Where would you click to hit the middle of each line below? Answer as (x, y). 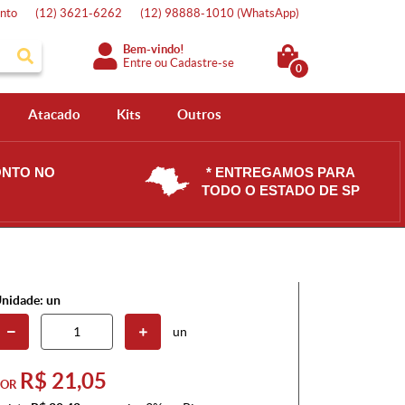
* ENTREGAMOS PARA (280, 172)
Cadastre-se (202, 62)
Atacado (54, 114)
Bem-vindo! (154, 49)
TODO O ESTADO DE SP (280, 190)
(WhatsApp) (268, 13)
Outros (199, 114)
